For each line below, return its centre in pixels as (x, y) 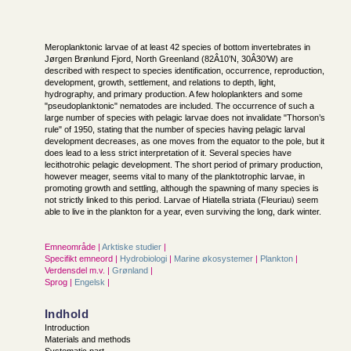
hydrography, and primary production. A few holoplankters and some (174, 94)
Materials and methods (88, 339)
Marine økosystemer (215, 259)
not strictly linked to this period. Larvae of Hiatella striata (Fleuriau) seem (181, 200)
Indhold (67, 314)
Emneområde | (72, 247)
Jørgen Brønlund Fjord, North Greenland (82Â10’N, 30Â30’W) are (169, 59)
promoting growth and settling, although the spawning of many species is (182, 188)
